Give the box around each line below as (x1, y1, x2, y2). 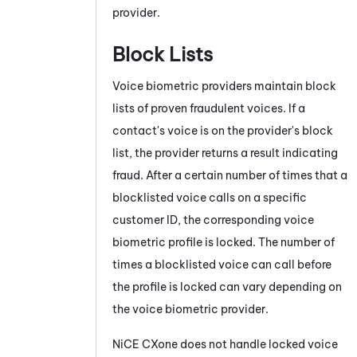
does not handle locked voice (178, 336, 338, 351)
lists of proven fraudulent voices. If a (112, 100, 305, 116)
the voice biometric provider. (112, 301, 269, 316)
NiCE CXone (112, 336, 178, 351)
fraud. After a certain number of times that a (112, 167, 347, 182)
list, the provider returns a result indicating (112, 145, 338, 160)
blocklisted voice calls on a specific (112, 190, 307, 205)
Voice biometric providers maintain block (112, 78, 336, 93)
